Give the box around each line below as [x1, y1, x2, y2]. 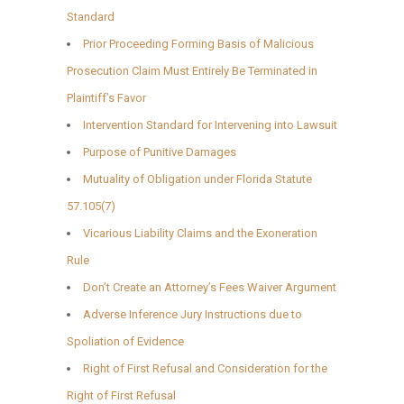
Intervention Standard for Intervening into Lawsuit [83, 117, 337, 132]
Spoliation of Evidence [67, 334, 184, 348]
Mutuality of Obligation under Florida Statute [83, 171, 312, 186]
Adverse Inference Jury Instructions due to [83, 307, 302, 321]
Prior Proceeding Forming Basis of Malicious [83, 36, 314, 50]
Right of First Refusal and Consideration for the [83, 361, 327, 375]
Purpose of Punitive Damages [83, 144, 236, 159]
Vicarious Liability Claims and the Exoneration [83, 225, 317, 240]
